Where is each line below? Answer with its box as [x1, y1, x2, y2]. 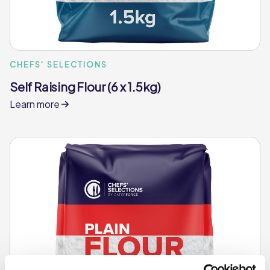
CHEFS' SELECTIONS [10, 59, 108, 69]
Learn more [10, 97, 61, 110]
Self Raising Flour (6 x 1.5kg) [10, 78, 161, 94]
